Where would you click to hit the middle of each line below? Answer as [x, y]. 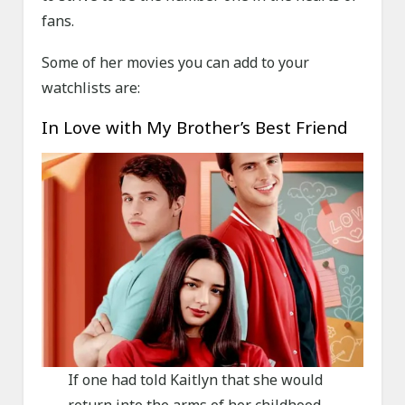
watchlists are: [91, 88]
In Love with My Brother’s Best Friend [195, 127]
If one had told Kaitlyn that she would [195, 380]
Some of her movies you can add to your [176, 63]
